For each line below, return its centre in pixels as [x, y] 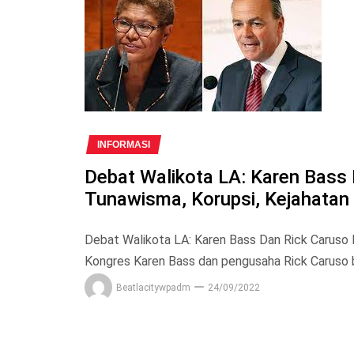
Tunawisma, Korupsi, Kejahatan [217, 199]
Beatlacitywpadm [153, 287]
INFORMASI [124, 144]
